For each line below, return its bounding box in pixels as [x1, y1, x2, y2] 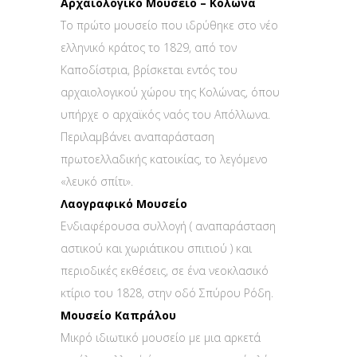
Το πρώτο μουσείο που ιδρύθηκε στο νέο [61, 18, 278, 33]
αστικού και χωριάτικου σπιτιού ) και [61, 241, 252, 257]
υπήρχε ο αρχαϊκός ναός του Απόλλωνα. [61, 107, 270, 123]
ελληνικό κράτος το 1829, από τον [61, 40, 237, 56]
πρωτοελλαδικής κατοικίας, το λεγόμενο [61, 151, 268, 167]
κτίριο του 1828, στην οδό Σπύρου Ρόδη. [61, 285, 273, 301]
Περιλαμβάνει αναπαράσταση [61, 129, 214, 145]
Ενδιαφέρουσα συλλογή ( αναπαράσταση [61, 218, 276, 234]
